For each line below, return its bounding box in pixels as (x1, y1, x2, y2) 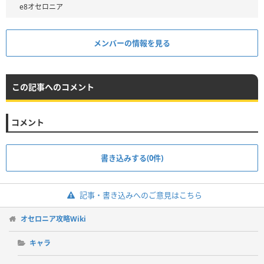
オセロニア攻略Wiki (21, 214, 86, 225)
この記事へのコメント (12, 81, 94, 93)
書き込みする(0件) (101, 153, 163, 164)
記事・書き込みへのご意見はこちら (79, 190, 202, 201)
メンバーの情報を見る (94, 38, 170, 49)
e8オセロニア (19, 2, 63, 12)
